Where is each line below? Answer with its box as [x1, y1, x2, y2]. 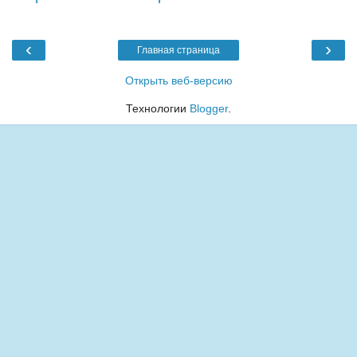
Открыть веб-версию [124, 73, 233, 87]
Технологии [126, 101, 190, 115]
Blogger [190, 101, 228, 115]
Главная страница [137, 44, 220, 56]
